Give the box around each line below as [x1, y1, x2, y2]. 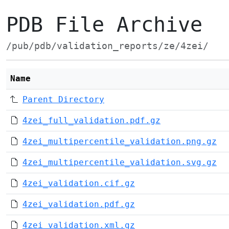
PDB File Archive [6, 13, 202, 36]
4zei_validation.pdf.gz [22, 199, 135, 209]
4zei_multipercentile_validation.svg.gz [22, 157, 217, 167]
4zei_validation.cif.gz [22, 178, 135, 188]
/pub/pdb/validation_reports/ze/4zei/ [6, 41, 209, 51]
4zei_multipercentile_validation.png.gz [22, 136, 217, 146]
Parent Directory [22, 95, 104, 104]
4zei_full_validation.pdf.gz [22, 116, 161, 125]
